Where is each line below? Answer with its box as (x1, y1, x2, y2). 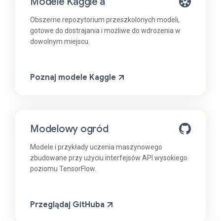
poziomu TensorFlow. (30, 165, 96, 173)
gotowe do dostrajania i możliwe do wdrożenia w (30, 27, 181, 35)
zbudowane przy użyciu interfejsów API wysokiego (30, 154, 187, 162)
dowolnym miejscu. (30, 37, 90, 46)
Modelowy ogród (30, 123, 109, 136)
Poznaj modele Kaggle (30, 73, 116, 83)
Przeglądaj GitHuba (30, 200, 105, 210)
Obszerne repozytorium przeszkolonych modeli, (30, 16, 180, 24)
